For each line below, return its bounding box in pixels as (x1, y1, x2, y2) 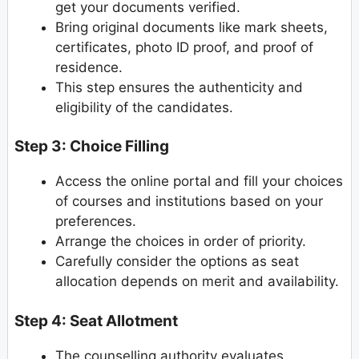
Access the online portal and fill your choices (55, 173, 343, 190)
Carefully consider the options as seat (55, 253, 299, 270)
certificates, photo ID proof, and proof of (55, 38, 313, 55)
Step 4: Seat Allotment (14, 311, 178, 330)
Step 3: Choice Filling (14, 137, 169, 156)
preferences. (55, 213, 136, 230)
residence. (55, 58, 123, 75)
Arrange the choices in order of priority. (55, 233, 306, 250)
